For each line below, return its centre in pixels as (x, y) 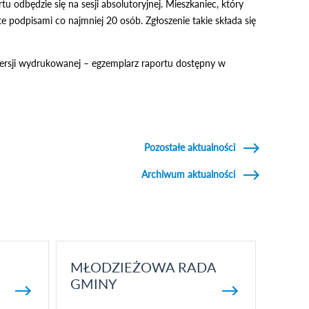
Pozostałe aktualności (190, 147)
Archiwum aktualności (188, 174)
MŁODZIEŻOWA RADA (143, 267)
